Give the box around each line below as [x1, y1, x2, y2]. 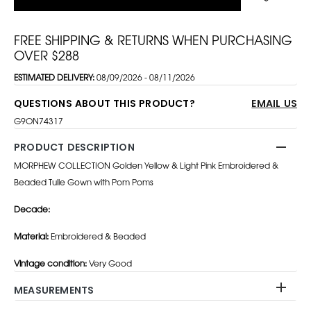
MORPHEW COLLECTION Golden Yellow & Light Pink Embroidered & [14, 158, 278, 171]
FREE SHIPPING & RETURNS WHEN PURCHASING [14, 30, 292, 49]
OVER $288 [14, 45, 79, 64]
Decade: [14, 202, 50, 215]
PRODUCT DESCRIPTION [14, 140, 135, 154]
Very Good [87, 256, 132, 269]
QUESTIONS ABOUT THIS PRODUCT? [14, 96, 195, 110]
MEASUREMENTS [14, 283, 94, 297]
